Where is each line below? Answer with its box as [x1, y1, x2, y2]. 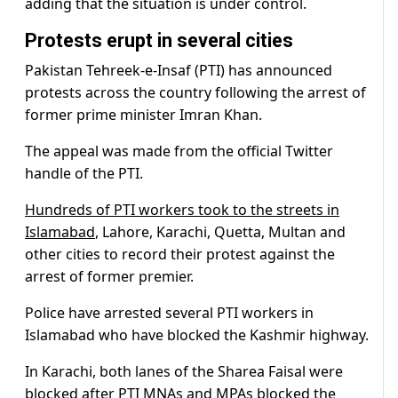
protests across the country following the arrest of [25, 83, 366, 103]
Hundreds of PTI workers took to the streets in [25, 200, 339, 220]
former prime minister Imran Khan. [25, 105, 262, 125]
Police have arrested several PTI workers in [25, 303, 314, 323]
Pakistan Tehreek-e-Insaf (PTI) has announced [25, 60, 332, 81]
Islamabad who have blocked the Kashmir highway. [25, 325, 369, 346]
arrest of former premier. [25, 267, 194, 287]
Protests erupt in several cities [25, 29, 293, 52]
